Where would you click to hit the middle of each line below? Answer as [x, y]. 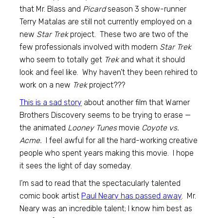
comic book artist [51, 196]
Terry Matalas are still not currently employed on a [106, 21]
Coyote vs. [161, 127]
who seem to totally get [62, 59]
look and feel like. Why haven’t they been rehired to [109, 72]
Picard [94, 9]
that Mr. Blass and [51, 9]
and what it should [152, 59]
